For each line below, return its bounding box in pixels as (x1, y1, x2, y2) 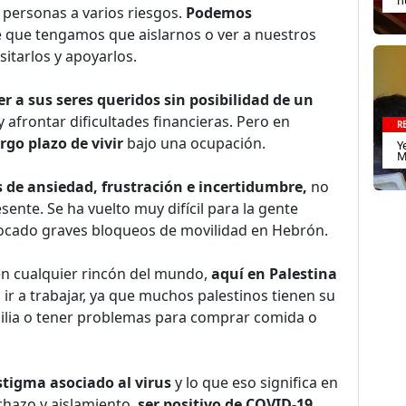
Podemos (186, 3, 252, 23)
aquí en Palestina (211, 264, 337, 284)
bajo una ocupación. (123, 133, 266, 153)
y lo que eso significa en (175, 372, 338, 392)
